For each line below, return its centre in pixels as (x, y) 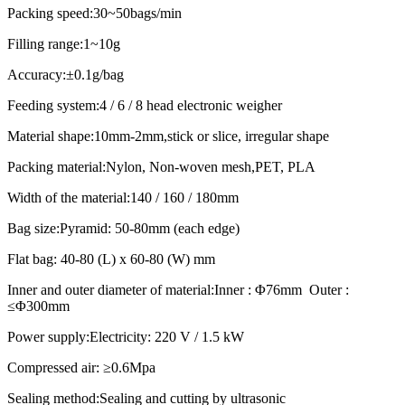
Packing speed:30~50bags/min (94, 13)
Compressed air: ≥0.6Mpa (81, 367)
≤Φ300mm (38, 306)
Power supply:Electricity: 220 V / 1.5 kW (126, 336)
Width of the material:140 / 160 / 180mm (123, 197)
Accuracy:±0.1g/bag (66, 74)
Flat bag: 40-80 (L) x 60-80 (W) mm (111, 259)
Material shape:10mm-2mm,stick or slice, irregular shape (168, 136)
